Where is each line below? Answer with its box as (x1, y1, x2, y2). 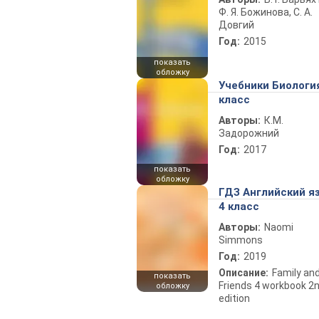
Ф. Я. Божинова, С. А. (219, 6, 313, 18)
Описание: (219, 267, 268, 278)
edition (219, 293, 250, 304)
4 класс (219, 200, 259, 213)
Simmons (219, 234, 263, 246)
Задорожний (219, 127, 279, 139)
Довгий (219, 19, 254, 31)
